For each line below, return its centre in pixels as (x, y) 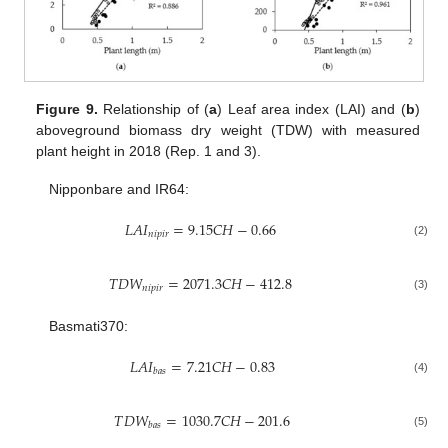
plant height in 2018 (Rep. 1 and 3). (149, 151)
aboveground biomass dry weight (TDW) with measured (228, 130)
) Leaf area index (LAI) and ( (311, 109)
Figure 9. (67, 109)
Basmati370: (88, 325)
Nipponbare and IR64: (118, 189)
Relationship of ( (153, 109)
